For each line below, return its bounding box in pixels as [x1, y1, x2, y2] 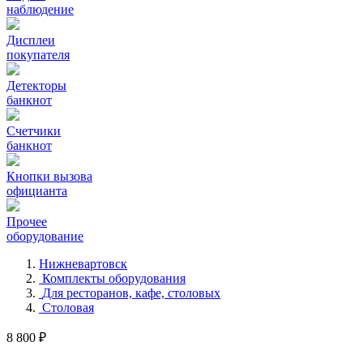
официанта [6, 184, 67, 198]
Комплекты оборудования [42, 271, 186, 285]
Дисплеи [6, 33, 55, 47]
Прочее [6, 215, 47, 228]
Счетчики [6, 124, 61, 138]
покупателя [6, 48, 70, 62]
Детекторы [6, 79, 66, 92]
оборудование [6, 229, 83, 243]
